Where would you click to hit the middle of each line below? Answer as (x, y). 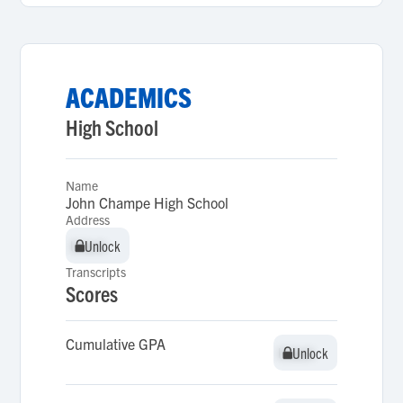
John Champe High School (148, 202)
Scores (92, 293)
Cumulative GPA (116, 344)
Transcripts (96, 272)
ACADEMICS (129, 97)
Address (88, 219)
